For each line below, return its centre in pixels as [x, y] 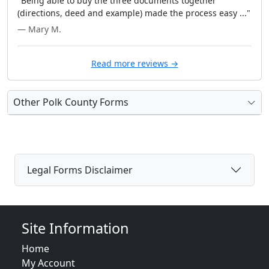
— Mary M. [39, 29]
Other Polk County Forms [71, 102]
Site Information [75, 228]
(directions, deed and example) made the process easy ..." [134, 13]
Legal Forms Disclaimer [80, 170]
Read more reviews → [134, 63]
